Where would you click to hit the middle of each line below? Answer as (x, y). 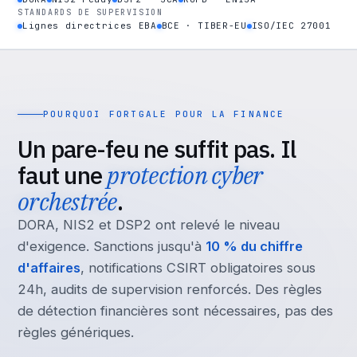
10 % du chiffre (254, 246)
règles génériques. (76, 332)
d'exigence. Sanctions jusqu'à (112, 246)
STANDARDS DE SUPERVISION (90, 12)
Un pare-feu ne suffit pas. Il (157, 149)
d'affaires (49, 268)
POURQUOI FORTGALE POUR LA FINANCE (164, 114)
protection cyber (185, 175)
